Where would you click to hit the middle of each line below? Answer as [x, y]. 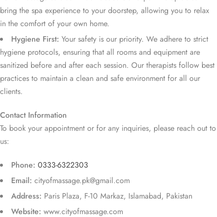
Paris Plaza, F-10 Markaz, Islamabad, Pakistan [117, 196]
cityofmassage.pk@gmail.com [81, 181]
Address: [26, 196]
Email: [22, 181]
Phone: [23, 165]
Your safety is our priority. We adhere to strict [134, 39]
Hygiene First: [35, 39]
